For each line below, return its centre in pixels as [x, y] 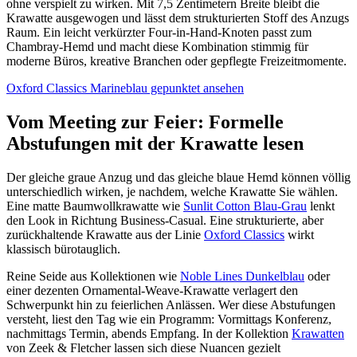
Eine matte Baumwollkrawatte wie [95, 206]
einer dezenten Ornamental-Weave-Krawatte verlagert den [152, 291]
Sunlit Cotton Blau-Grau [245, 206]
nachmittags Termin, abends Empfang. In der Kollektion [149, 334]
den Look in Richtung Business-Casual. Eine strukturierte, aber [165, 221]
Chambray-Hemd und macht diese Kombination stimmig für [157, 47]
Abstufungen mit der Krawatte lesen [155, 144]
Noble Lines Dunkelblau [242, 277]
